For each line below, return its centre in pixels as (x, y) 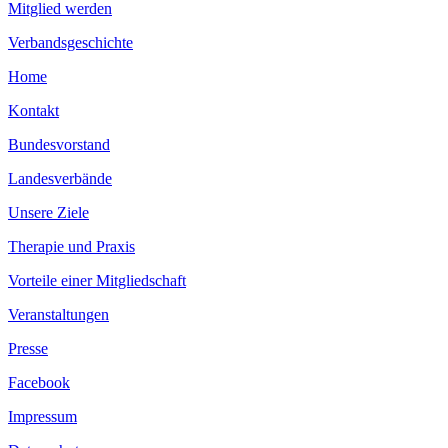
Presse (28, 349)
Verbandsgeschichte (70, 43)
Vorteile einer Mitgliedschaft (97, 281)
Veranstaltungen (58, 315)
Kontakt (33, 111)
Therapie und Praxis (71, 247)
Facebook (39, 383)
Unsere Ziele (48, 213)
